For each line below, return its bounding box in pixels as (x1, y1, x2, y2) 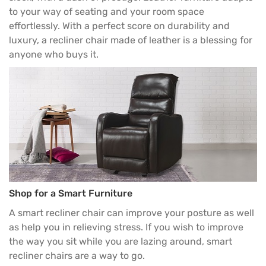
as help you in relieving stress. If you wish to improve (9, 221, 243, 233)
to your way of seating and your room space (9, 5, 204, 17)
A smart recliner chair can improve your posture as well (9, 207, 254, 219)
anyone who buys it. (9, 48, 99, 60)
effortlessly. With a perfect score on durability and (9, 20, 230, 31)
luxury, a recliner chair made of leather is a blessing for (9, 34, 252, 46)
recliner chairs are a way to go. (9, 250, 145, 262)
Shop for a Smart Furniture (9, 188, 132, 199)
